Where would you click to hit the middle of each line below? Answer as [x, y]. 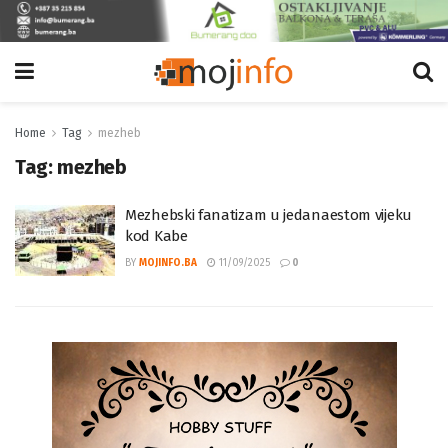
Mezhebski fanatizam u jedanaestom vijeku [268, 214]
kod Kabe [156, 235]
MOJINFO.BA [168, 262]
